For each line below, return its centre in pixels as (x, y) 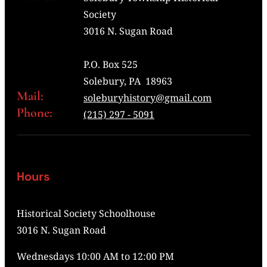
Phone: (35, 113)
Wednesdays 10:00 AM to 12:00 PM (95, 257)
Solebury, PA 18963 (128, 81)
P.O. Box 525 (111, 65)
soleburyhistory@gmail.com (148, 98)
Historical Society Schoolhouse (86, 214)
